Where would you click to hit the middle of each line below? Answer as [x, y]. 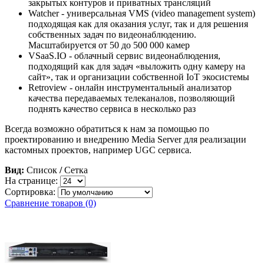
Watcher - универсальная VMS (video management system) [142, 14]
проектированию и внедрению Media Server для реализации [126, 140]
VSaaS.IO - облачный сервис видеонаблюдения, [124, 56]
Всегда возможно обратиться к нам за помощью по [107, 129]
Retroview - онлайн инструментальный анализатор [130, 88]
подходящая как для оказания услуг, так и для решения [138, 24]
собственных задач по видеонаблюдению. [112, 35]
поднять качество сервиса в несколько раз [112, 109]
